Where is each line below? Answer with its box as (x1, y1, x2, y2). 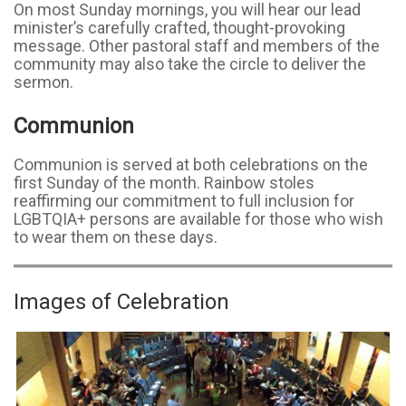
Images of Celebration (14, 289, 229, 314)
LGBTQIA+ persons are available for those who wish (14, 209, 383, 228)
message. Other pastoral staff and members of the (14, 36, 380, 55)
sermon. (14, 72, 73, 92)
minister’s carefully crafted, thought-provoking (14, 18, 345, 37)
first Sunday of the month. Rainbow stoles (14, 173, 314, 192)
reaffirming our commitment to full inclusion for (14, 191, 354, 210)
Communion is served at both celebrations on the (14, 155, 368, 174)
